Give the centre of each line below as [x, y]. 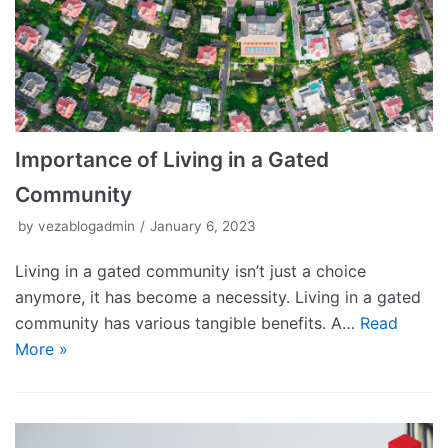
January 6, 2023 [203, 226]
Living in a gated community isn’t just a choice [190, 271]
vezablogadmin [86, 226]
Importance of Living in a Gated [172, 160]
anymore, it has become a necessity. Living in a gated [218, 297]
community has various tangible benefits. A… [187, 323]
